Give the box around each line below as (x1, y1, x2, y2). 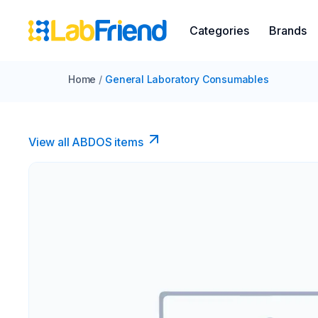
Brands (269, 23, 307, 38)
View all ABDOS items (28, 135, 143, 149)
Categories (190, 23, 249, 38)
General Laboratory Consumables (105, 73, 269, 85)
